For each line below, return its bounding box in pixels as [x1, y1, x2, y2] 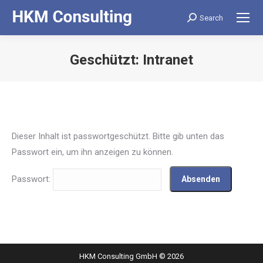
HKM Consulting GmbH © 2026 [79, 251, 184, 261]
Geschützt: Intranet [70, 52, 193, 68]
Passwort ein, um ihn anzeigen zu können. [12, 147, 173, 157]
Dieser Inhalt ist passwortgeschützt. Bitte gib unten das [12, 131, 224, 141]
